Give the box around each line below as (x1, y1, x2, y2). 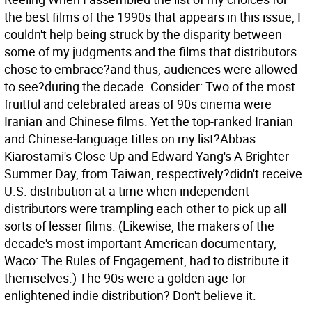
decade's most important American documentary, (4, 235, 276, 251)
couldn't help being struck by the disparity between (4, 26, 282, 42)
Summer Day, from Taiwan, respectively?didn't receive (4, 165, 302, 182)
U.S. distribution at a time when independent (4, 182, 249, 199)
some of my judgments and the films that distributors (4, 43, 297, 60)
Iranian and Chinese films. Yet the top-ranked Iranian (4, 113, 293, 130)
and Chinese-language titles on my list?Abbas (4, 130, 256, 147)
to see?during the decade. (4, 78, 150, 95)
